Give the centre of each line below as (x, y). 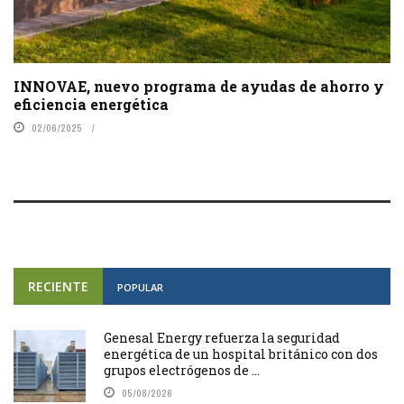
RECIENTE (58, 286)
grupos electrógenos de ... (182, 370)
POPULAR (140, 287)
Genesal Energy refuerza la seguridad (222, 337)
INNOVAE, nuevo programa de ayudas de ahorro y (199, 86)
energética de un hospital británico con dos (241, 353)
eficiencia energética (91, 104)
